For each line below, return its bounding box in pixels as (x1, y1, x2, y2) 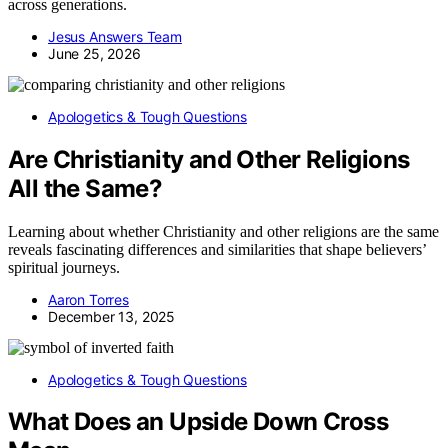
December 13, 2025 (48, 307, 176, 325)
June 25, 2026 (48, 44, 141, 62)
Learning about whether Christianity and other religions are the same (8, 222, 439, 240)
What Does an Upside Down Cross (8, 407, 388, 437)
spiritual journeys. (8, 258, 120, 276)
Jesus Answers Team (48, 27, 182, 45)
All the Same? (8, 173, 163, 203)
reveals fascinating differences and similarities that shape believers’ (8, 240, 426, 258)
